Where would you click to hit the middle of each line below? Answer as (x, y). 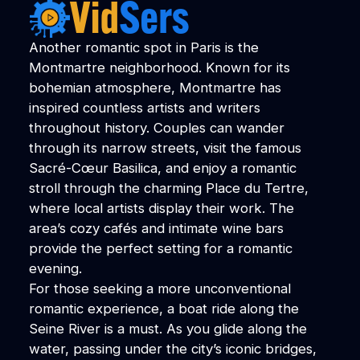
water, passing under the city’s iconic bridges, (172, 348)
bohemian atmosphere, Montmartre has (155, 87)
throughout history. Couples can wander (156, 127)
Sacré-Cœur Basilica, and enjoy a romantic (162, 168)
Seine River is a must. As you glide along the (168, 328)
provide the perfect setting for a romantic (160, 248)
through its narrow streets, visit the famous (165, 147)
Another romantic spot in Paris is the (143, 47)
